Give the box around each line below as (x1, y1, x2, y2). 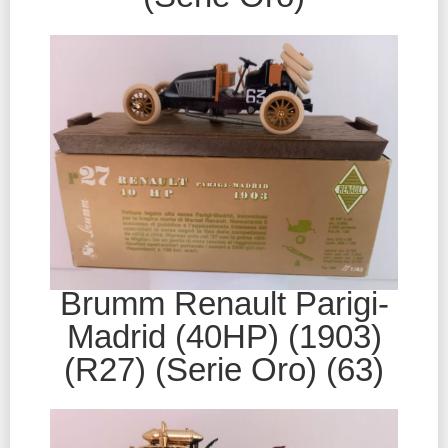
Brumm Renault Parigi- (59, 284, 389, 322)
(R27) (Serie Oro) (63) (64, 350, 384, 388)
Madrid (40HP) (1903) (66, 317, 382, 355)
